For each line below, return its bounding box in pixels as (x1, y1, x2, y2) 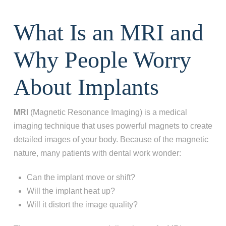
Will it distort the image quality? (27, 200, 138, 209)
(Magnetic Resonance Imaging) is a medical (28, 107, 187, 117)
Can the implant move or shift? (27, 173, 136, 182)
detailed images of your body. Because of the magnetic (13, 135, 208, 144)
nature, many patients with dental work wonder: (13, 148, 181, 157)
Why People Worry (13, 46, 191, 73)
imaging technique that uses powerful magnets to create (13, 121, 212, 130)
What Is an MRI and (13, 19, 203, 45)
